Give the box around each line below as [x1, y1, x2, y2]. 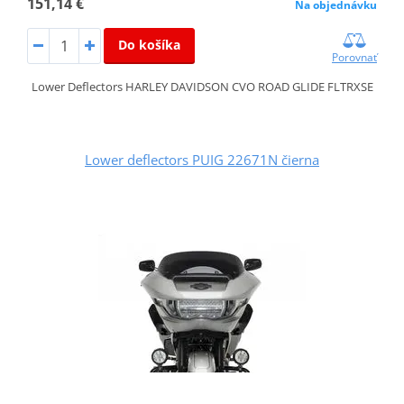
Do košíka [117, 36, 180, 54]
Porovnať [332, 50, 378, 66]
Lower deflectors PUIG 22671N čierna [85, 151, 319, 170]
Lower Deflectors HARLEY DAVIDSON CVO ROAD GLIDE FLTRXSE [31, 78, 373, 96]
